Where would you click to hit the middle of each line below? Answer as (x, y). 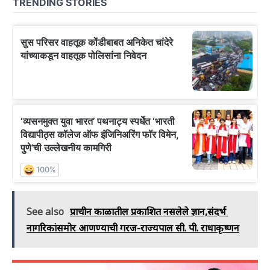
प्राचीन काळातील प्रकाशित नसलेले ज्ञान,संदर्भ (149, 212)
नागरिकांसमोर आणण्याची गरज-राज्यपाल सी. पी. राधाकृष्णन (133, 228)
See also (45, 212)
